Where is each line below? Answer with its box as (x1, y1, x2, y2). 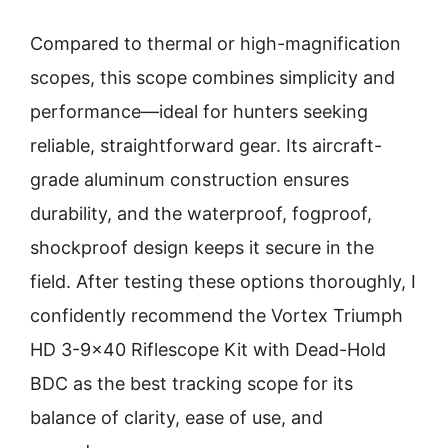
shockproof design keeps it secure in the (30, 237, 374, 258)
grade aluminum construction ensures (30, 169, 349, 190)
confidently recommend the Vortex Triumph (30, 305, 403, 326)
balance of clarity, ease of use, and (30, 407, 323, 428)
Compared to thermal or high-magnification (30, 33, 401, 54)
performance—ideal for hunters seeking (30, 101, 368, 122)
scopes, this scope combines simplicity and (30, 67, 395, 88)
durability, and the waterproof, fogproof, (30, 203, 372, 224)
